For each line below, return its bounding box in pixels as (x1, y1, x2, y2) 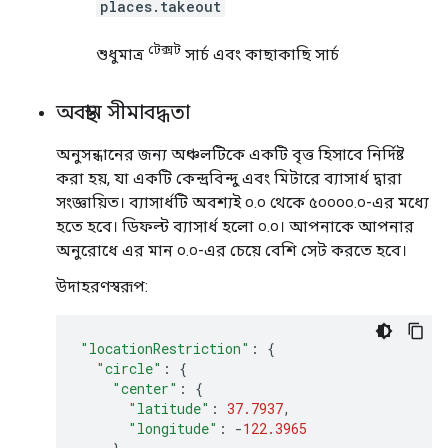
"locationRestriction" (80, 338, 250, 358)
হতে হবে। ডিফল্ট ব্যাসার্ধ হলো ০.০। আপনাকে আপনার (56, 216, 414, 236)
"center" (112, 378, 178, 398)
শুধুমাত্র (96, 44, 148, 64)
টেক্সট (148, 41, 181, 57)
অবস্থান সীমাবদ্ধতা (56, 99, 190, 125)
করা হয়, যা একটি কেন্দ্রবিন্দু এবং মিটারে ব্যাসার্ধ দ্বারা (56, 168, 402, 188)
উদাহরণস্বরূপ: (56, 276, 148, 296)
